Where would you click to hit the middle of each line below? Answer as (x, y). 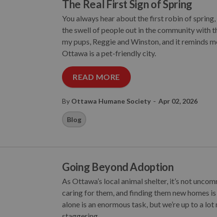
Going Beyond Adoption (118, 167)
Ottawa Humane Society (111, 101)
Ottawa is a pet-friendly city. (109, 53)
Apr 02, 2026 (178, 101)
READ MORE (96, 77)
